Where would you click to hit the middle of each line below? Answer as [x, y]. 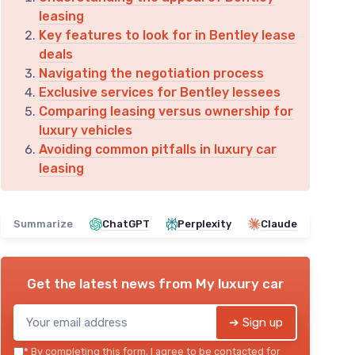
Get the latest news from [111, 284]
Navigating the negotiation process [151, 73]
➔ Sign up [256, 323]
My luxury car [240, 284]
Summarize [43, 224]
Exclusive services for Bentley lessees [160, 92]
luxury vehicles [86, 130]
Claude [279, 224]
